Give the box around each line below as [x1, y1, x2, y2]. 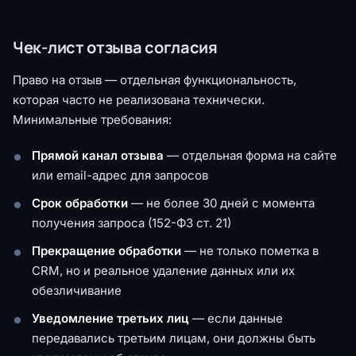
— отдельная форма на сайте [164, 147, 337, 163]
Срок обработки [32, 195, 128, 211]
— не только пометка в [181, 242, 319, 258]
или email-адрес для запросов [32, 167, 208, 183]
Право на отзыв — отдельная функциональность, [13, 72, 296, 87]
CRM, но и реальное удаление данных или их [32, 262, 295, 278]
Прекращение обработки [32, 242, 181, 258]
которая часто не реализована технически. [13, 91, 265, 107]
